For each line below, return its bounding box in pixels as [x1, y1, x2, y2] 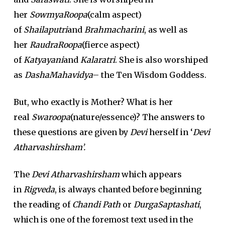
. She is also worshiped [115, 55, 208, 65]
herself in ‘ [149, 127, 193, 137]
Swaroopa [31, 112, 70, 122]
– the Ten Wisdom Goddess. [92, 70, 206, 80]
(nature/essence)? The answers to [70, 112, 205, 122]
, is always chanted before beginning [54, 184, 202, 194]
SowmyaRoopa [29, 10, 87, 20]
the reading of [13, 199, 72, 209]
